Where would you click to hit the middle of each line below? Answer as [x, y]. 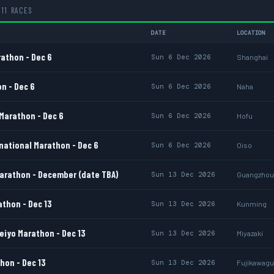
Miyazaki [250, 233]
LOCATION [251, 33]
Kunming [252, 204]
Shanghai [252, 57]
